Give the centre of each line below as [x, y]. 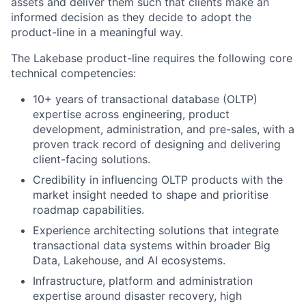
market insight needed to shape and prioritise [151, 195]
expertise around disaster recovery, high [137, 296]
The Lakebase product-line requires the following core [152, 58]
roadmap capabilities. [88, 210]
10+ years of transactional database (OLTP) [145, 99]
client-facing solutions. [92, 159]
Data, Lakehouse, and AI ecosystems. [129, 260]
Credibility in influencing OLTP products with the [158, 180]
